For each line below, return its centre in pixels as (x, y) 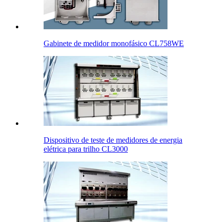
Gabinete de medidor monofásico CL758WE (114, 44)
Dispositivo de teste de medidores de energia (113, 140)
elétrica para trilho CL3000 (86, 149)
